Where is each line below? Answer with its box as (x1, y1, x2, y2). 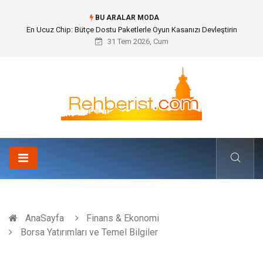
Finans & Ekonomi (86, 213, 159, 224)
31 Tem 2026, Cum (105, 37, 168, 46)
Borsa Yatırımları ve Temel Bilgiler (18, 227, 158, 238)
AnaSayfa (25, 213, 64, 224)
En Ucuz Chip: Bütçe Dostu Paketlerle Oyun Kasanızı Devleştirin (26, 25, 237, 34)
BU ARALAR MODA (93, 14, 159, 22)
